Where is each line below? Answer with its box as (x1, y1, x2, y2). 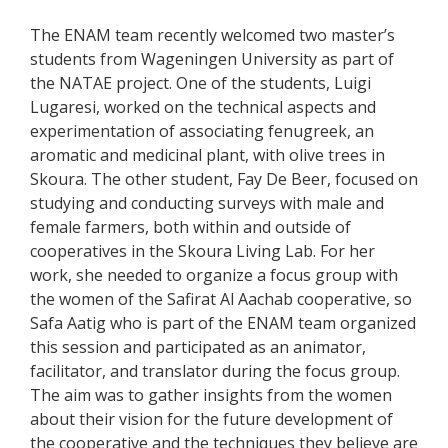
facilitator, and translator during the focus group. (30, 359, 400, 382)
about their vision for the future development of (30, 407, 393, 430)
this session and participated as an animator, (30, 335, 366, 358)
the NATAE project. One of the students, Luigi (30, 71, 371, 94)
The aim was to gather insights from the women (30, 383, 392, 406)
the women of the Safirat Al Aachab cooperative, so (30, 287, 412, 310)
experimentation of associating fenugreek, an (30, 119, 374, 142)
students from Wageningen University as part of (30, 47, 394, 70)
